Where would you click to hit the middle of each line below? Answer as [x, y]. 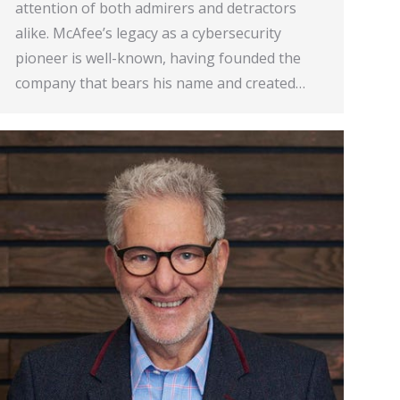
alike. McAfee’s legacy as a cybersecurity [148, 33]
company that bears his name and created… [160, 83]
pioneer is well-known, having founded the [158, 58]
